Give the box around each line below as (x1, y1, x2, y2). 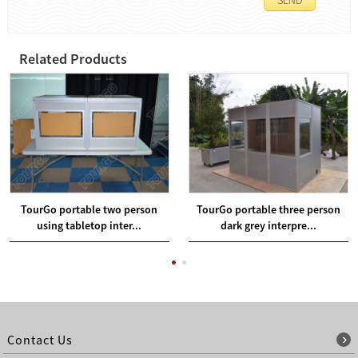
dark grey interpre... (220, 217, 316, 233)
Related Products (19, 49, 128, 68)
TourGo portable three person (196, 201, 340, 217)
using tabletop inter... (37, 217, 142, 233)
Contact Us (7, 331, 74, 348)
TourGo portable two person (21, 201, 158, 217)
